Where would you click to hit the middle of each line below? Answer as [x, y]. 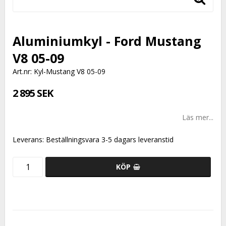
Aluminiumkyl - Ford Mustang [107, 41]
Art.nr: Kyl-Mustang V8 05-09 [59, 72]
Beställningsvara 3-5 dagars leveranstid [110, 140]
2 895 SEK [33, 93]
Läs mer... [198, 118]
